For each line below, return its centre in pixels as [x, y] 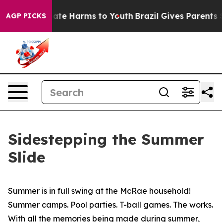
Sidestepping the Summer [106, 139]
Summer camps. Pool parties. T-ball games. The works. [111, 205]
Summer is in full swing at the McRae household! [99, 191]
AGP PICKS [26, 16]
